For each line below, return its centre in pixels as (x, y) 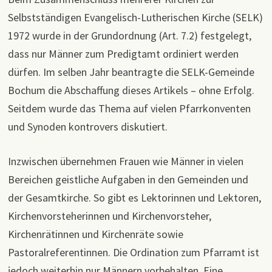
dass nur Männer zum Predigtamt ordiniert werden (123, 53)
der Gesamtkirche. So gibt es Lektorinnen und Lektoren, (134, 197)
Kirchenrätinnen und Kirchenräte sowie (95, 234)
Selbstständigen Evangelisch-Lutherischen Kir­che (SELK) (135, 17)
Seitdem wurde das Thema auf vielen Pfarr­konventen (129, 108)
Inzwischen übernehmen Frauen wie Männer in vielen (125, 161)
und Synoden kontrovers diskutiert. (87, 126)
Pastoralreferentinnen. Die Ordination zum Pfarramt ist (133, 252)
